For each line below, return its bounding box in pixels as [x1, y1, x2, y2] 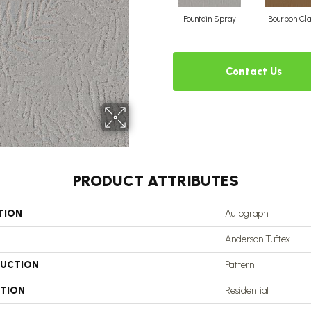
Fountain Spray [183, 14, 236, 24]
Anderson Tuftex [225, 233, 290, 245]
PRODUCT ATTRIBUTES [72, 171, 239, 190]
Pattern [225, 259, 254, 271]
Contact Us [226, 65, 283, 78]
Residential [225, 285, 269, 296]
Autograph [225, 208, 268, 219]
